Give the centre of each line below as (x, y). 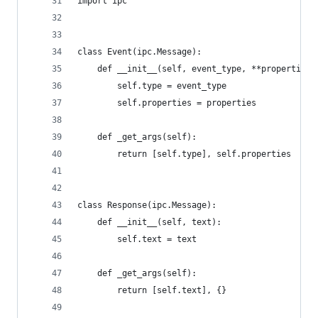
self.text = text (137, 239)
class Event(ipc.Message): (139, 52)
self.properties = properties (167, 103)
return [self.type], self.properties (184, 154)
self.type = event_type (152, 86)
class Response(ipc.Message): (147, 205)
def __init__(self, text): (149, 222)
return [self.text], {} (152, 290)
